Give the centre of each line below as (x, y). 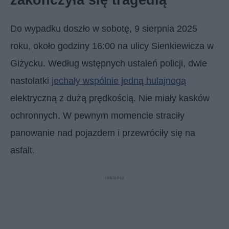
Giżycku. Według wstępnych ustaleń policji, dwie (109, 63)
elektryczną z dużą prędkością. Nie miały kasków (110, 98)
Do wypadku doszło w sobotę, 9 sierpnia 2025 (104, 28)
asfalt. (22, 150)
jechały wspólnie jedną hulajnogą (119, 81)
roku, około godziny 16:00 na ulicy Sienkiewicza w (112, 46)
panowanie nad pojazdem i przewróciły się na (103, 133)
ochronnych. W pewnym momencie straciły (97, 115)
